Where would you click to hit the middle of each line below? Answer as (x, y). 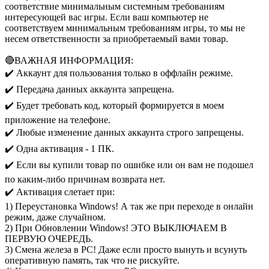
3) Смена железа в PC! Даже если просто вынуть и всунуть (126, 249)
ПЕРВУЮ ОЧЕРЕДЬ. (49, 238)
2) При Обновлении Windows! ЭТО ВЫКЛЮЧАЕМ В (116, 228)
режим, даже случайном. (55, 217)
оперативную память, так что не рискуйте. (92, 260)
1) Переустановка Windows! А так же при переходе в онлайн (129, 206)
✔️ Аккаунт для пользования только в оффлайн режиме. (119, 73)
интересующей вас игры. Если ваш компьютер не (107, 17)
